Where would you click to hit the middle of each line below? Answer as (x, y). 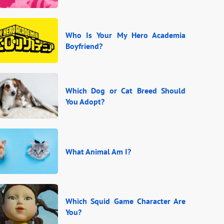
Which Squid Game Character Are (125, 201)
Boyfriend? (84, 46)
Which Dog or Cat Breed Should (125, 90)
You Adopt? (85, 101)
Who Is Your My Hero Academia (125, 35)
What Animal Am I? (98, 151)
